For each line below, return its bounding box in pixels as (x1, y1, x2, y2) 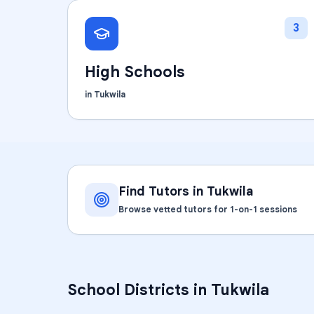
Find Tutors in (118, 184, 207, 199)
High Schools (85, 62, 185, 81)
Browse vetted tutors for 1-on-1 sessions (118, 204, 297, 214)
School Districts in (67, 280, 211, 299)
